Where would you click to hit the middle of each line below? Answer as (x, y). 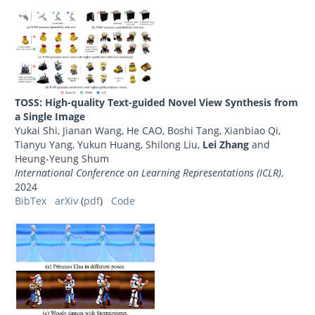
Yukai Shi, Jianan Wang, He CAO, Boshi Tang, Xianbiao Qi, (148, 131)
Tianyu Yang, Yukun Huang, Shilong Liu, (109, 145)
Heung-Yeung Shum (62, 159)
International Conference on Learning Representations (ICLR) (148, 173)
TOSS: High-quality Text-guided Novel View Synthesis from (156, 103)
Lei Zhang (226, 145)
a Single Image (50, 117)
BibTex (31, 201)
